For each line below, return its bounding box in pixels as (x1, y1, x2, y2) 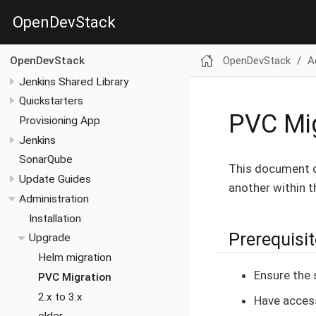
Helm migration (38, 251, 111, 265)
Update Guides (19, 173, 91, 186)
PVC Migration (38, 270, 111, 284)
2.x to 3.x (38, 290, 83, 303)
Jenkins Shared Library (19, 75, 128, 88)
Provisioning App (19, 114, 100, 127)
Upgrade (28, 231, 71, 245)
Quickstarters (19, 95, 83, 108)
